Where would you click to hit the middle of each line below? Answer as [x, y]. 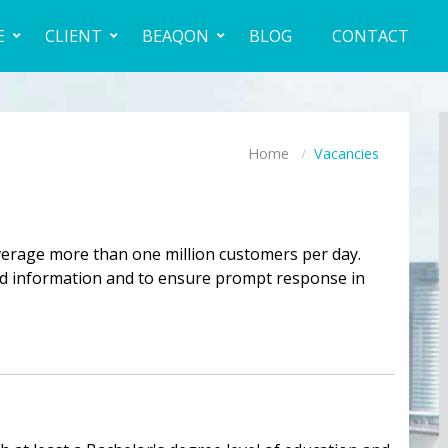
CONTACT [370, 36]
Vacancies [346, 153]
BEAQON [175, 36]
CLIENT [73, 36]
